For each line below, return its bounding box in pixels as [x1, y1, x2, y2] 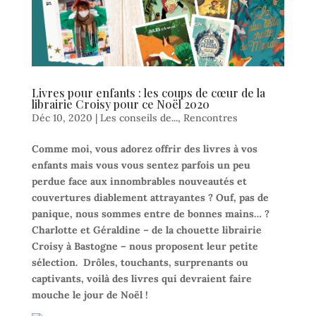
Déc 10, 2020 [31, 111, 92, 124]
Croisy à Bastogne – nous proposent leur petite [31, 239, 258, 253]
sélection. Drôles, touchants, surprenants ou [31, 255, 248, 269]
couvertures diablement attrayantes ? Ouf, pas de [31, 190, 269, 204]
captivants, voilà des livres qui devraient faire [31, 272, 252, 285]
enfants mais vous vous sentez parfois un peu [31, 158, 250, 171]
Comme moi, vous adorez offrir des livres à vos [31, 142, 257, 155]
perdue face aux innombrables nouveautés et [31, 174, 247, 188]
